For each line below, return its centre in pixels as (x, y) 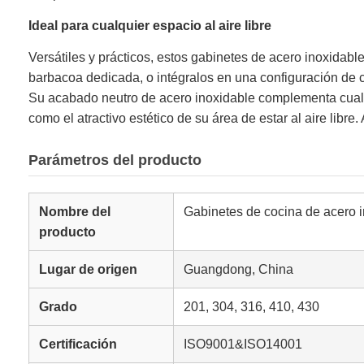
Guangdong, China (238, 270)
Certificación (78, 344)
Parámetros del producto (115, 160)
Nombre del (75, 212)
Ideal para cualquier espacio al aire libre (150, 26)
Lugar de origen (88, 270)
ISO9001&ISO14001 (243, 344)
